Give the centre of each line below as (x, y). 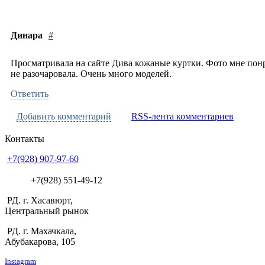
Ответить (30, 94)
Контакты (25, 139)
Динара (27, 35)
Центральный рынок (47, 211)
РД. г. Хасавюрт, (39, 201)
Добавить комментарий (64, 117)
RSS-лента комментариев (182, 117)
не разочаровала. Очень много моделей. (91, 74)
